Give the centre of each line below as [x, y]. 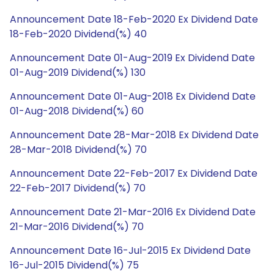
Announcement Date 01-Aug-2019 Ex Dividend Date [132, 58]
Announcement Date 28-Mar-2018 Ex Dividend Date [134, 135]
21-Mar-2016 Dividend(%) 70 [77, 227]
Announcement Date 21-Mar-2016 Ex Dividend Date [133, 212]
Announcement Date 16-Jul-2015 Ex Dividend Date [130, 250]
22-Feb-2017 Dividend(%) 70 [78, 188]
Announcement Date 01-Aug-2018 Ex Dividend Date [133, 96]
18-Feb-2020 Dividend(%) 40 [78, 34]
